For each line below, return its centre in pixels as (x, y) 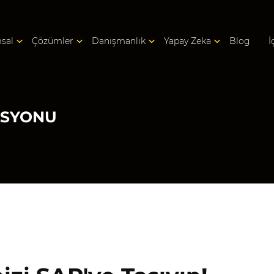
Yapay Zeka (187, 41)
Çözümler (53, 41)
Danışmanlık (119, 41)
